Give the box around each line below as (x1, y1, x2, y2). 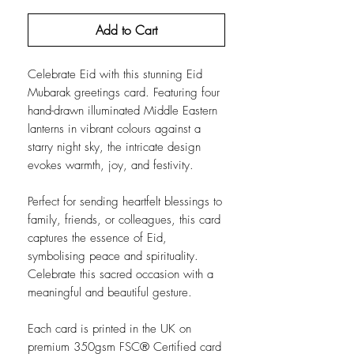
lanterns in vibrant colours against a (28, 121, 201, 137)
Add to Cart (96, 21, 157, 40)
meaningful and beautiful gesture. (28, 284, 192, 301)
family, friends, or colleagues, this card (28, 212, 220, 228)
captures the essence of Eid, (28, 230, 167, 247)
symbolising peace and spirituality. (28, 248, 198, 265)
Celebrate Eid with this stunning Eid (28, 66, 202, 83)
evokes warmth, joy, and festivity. (28, 157, 194, 174)
